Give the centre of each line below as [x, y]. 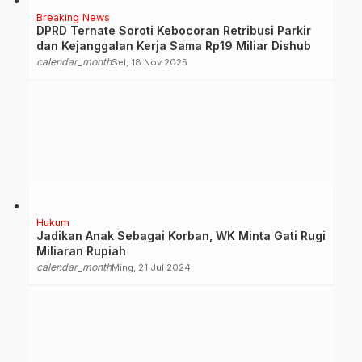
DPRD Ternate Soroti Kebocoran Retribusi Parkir [174, 30]
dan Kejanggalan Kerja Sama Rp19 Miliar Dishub [174, 45]
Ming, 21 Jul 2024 [151, 267]
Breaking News [73, 17]
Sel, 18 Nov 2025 [149, 62]
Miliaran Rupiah [81, 250]
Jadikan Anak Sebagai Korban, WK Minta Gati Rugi [181, 235]
